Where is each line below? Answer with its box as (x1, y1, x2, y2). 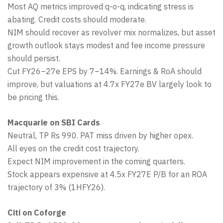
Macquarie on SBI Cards (7, 117, 100, 127)
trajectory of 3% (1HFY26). (7, 182, 105, 192)
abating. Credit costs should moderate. (7, 14, 146, 24)
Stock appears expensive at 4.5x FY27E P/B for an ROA (7, 169, 207, 179)
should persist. (7, 53, 60, 63)
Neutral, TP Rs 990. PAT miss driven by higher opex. (7, 130, 193, 140)
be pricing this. (7, 92, 59, 102)
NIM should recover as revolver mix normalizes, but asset (7, 27, 216, 37)
